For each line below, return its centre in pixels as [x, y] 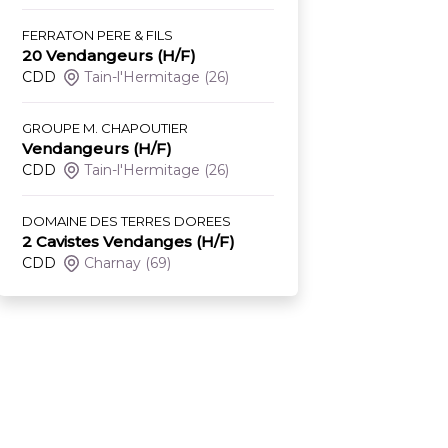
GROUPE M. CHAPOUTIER [105, 128]
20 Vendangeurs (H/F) [109, 56]
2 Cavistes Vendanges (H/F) [128, 242]
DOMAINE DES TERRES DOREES [126, 221]
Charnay [113, 263]
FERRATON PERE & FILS [97, 35]
